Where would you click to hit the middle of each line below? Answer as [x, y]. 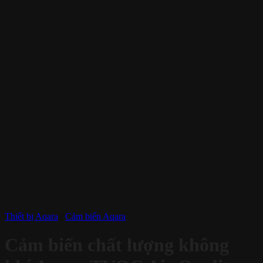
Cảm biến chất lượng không [117, 245]
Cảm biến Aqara [95, 216]
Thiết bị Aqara [31, 216]
